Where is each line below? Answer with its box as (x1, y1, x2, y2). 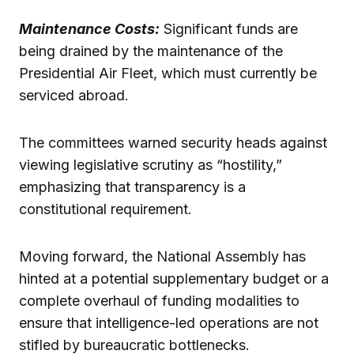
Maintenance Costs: (19, 20, 160, 37)
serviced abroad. (19, 86, 129, 104)
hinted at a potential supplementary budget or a (19, 269, 329, 287)
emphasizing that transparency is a (19, 178, 246, 195)
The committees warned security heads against (19, 134, 327, 151)
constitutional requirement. (19, 200, 192, 217)
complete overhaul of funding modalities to (19, 292, 299, 309)
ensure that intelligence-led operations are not (19, 314, 318, 331)
